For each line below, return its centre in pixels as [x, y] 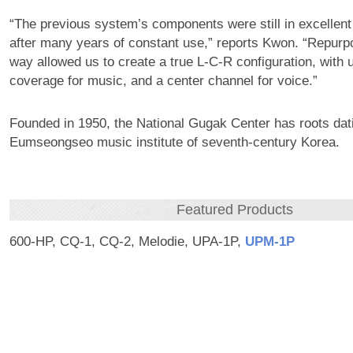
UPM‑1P [269, 242]
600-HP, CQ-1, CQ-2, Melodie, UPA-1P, [127, 242]
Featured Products [235, 210]
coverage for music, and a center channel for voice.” [163, 81]
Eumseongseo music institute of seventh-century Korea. [174, 143]
